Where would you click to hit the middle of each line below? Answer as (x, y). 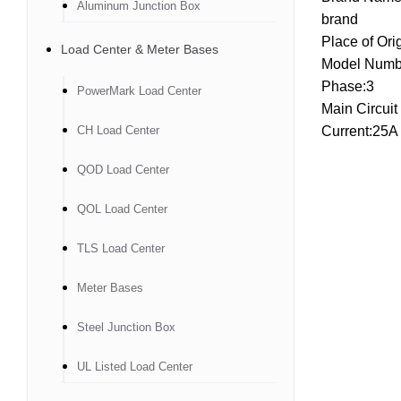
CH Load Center (118, 130)
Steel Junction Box (126, 327)
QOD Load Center (123, 170)
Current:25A (359, 131)
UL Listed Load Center (135, 367)
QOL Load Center (122, 209)
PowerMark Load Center (139, 91)
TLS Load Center (121, 248)
